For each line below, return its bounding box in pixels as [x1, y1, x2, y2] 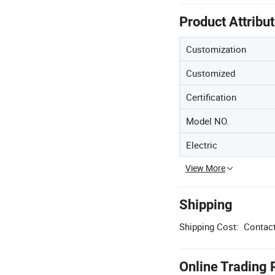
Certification [186, 91, 236, 103]
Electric [186, 139, 217, 151]
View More [185, 162, 225, 174]
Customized [186, 67, 235, 79]
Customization [186, 43, 246, 55]
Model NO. [186, 115, 229, 127]
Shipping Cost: [179, 220, 239, 233]
